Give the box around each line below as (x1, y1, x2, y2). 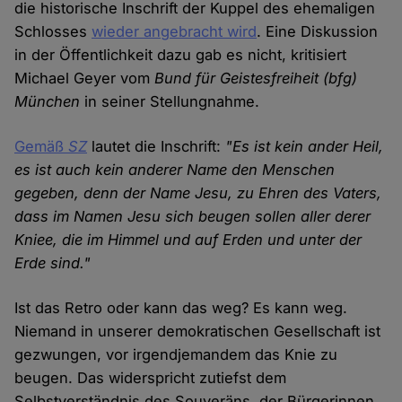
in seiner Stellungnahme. (80, 92, 260, 111)
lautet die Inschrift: (87, 137, 226, 156)
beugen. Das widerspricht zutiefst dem (14, 369, 287, 388)
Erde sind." (14, 254, 92, 273)
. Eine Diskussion (257, 22, 379, 41)
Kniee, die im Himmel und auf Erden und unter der (14, 231, 363, 249)
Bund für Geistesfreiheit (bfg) (154, 69, 358, 88)
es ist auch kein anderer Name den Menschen (14, 161, 336, 179)
